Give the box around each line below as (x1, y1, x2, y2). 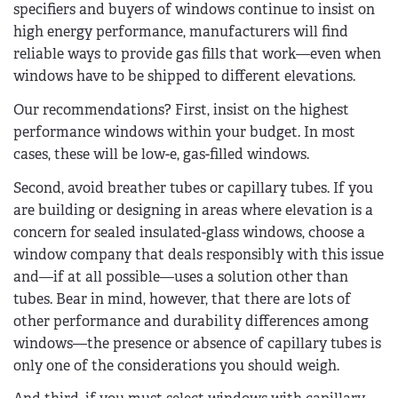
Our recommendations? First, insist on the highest (13, 99, 349, 119)
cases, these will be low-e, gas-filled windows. (13, 144, 309, 163)
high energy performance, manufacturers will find (13, 21, 348, 41)
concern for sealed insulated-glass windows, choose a (13, 222, 365, 242)
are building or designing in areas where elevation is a (13, 200, 373, 219)
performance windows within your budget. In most (13, 122, 355, 141)
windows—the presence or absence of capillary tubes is (13, 333, 381, 353)
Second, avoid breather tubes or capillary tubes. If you (13, 178, 373, 197)
